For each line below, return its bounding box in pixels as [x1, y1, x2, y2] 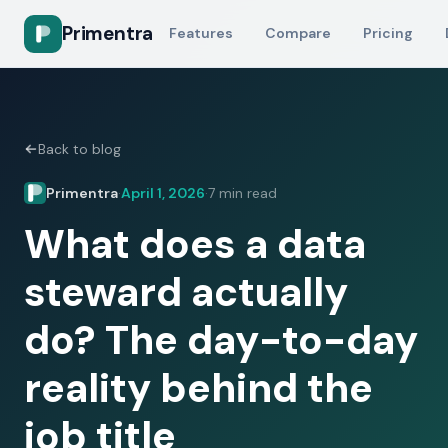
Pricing [363, 23, 414, 42]
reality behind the [24, 362, 373, 414]
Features [169, 23, 234, 42]
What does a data [24, 218, 366, 270]
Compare [265, 23, 332, 42]
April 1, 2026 [121, 184, 205, 202]
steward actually [24, 266, 348, 318]
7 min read [208, 184, 277, 202]
